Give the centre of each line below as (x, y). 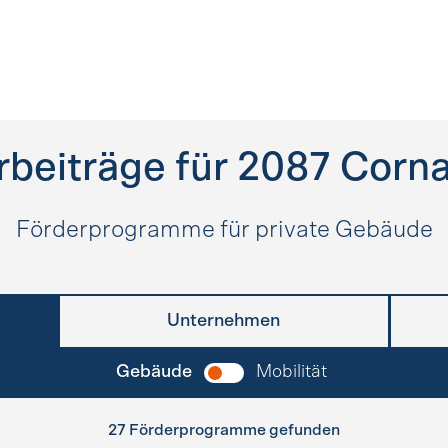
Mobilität (291, 372)
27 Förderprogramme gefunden (224, 430)
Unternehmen (224, 321)
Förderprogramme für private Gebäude (224, 230)
